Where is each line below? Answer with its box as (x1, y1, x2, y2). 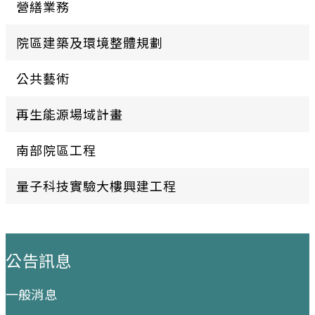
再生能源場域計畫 (16, 105, 123, 124)
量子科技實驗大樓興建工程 (16, 176, 176, 195)
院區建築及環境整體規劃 (16, 33, 163, 52)
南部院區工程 (16, 141, 96, 160)
